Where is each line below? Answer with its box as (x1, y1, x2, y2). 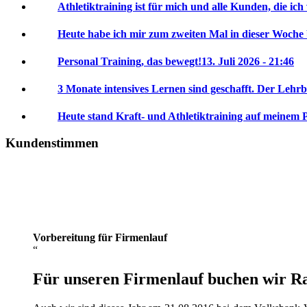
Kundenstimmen (5, 135, 99, 150)
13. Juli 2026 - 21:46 (201, 55, 294, 67)
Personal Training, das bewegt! (58, 55, 201, 67)
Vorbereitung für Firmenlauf (33, 232, 167, 244)
